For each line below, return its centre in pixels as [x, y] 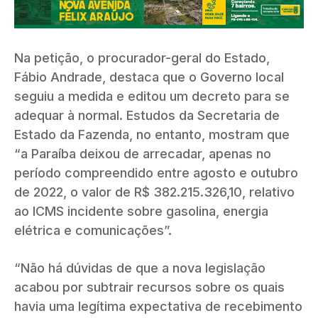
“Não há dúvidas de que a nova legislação [140, 268]
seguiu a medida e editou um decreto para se [152, 96]
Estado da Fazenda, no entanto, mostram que [152, 134]
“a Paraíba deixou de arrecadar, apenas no [143, 153]
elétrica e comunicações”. [93, 230]
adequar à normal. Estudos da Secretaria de [147, 115]
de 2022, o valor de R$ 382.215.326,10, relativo [154, 192]
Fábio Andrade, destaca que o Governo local [149, 77]
